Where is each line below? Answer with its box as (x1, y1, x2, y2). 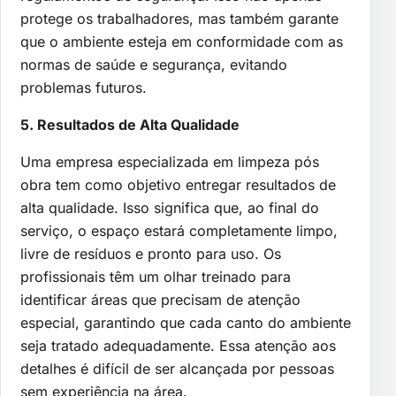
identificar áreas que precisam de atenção (20, 290, 301, 308)
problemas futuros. (20, 78, 147, 96)
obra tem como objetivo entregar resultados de (20, 175, 336, 194)
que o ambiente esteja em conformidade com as (20, 32, 343, 50)
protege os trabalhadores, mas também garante (20, 9, 339, 27)
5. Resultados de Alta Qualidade (20, 115, 240, 133)
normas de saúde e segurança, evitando (20, 55, 287, 73)
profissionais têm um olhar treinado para (20, 267, 291, 286)
